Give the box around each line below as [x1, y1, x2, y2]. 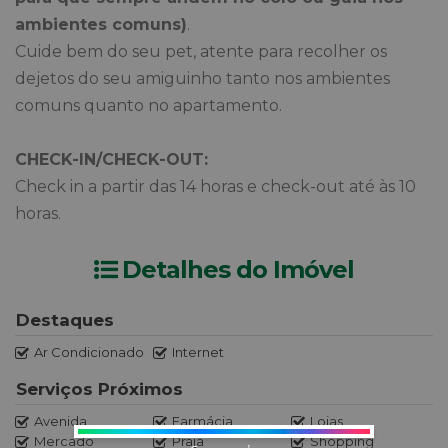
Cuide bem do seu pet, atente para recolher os [15, 42, 387, 62]
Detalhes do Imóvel [122, 254, 354, 284]
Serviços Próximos [16, 379, 183, 400]
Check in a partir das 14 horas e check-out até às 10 [15, 177, 416, 197]
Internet [171, 344, 224, 361]
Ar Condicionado [34, 344, 144, 361]
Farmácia [171, 413, 233, 430]
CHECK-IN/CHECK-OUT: [15, 150, 208, 170]
